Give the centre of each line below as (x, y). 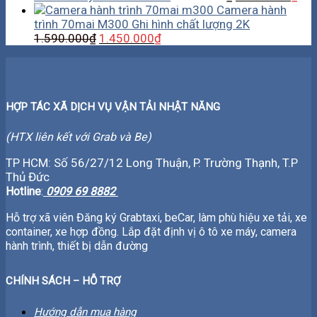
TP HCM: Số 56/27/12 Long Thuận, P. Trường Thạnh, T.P (152, 163)
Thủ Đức (28, 177)
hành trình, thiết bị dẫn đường (77, 246)
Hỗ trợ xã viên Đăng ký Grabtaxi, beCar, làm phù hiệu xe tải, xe (156, 218)
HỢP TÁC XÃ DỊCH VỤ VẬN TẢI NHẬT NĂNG (113, 107)
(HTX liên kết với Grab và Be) (79, 137)
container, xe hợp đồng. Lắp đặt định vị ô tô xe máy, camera (151, 232)
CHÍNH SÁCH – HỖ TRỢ (63, 281)
